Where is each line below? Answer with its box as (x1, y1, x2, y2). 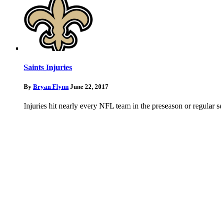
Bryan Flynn (33, 82, 69, 90)
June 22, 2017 (70, 82, 109, 90)
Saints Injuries (24, 63, 72, 72)
